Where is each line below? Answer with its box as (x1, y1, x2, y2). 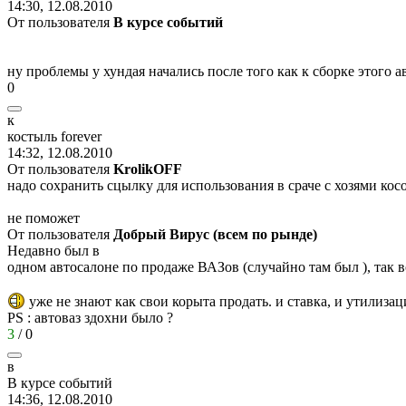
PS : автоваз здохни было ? (7, 309, 173, 325)
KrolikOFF (113, 160, 182, 177)
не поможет (7, 209, 80, 226)
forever (57, 128, 101, 144)
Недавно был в (7, 242, 100, 258)
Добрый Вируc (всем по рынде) (113, 226, 317, 242)
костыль (7, 128, 57, 144)
